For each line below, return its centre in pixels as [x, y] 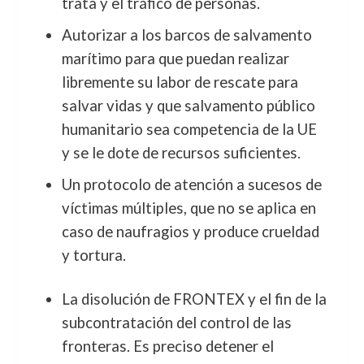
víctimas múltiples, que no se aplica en [188, 208]
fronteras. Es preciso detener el [167, 346]
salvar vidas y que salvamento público [188, 106]
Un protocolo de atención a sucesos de [191, 184]
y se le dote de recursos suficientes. [181, 153]
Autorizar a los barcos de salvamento [186, 35]
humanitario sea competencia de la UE [189, 129]
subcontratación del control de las [176, 323]
